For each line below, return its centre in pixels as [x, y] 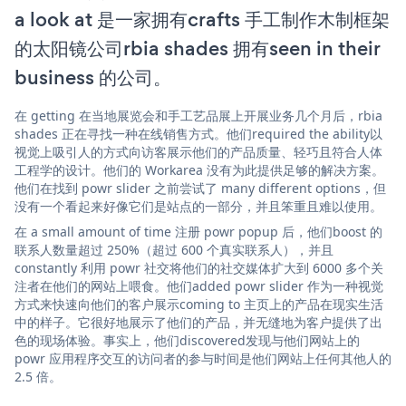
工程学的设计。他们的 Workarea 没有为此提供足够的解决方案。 [199, 169]
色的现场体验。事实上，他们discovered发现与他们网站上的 [187, 340]
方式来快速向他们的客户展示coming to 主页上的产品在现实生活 [199, 304]
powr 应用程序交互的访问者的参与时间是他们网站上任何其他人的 [203, 358]
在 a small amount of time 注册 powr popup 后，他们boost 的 [198, 231]
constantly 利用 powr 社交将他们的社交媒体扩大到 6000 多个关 [199, 267]
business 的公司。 [93, 77]
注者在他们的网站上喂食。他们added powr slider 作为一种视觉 [199, 285]
